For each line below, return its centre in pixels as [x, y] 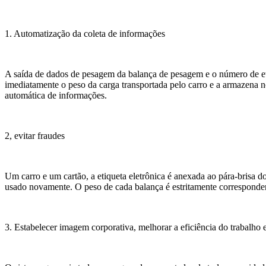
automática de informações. [56, 95]
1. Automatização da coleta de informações [85, 33]
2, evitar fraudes [35, 135]
